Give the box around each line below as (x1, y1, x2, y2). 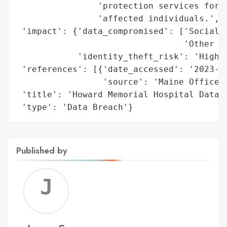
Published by (16, 143, 67, 157)
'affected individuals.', (17, 13, 219, 23)
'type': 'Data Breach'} (17, 102, 133, 112)
